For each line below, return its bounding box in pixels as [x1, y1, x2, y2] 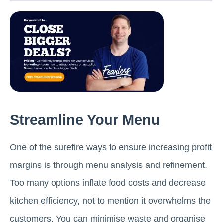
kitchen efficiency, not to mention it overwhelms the [10, 195, 211, 206]
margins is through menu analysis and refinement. [10, 160, 207, 170]
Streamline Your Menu [10, 111, 160, 128]
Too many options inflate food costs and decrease [10, 177, 206, 188]
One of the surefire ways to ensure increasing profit [10, 142, 212, 152]
